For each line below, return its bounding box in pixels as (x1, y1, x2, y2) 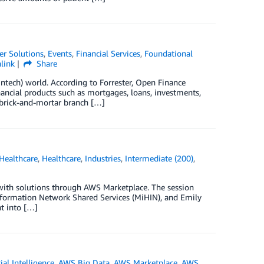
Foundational (144, 48, 193, 58)
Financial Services (76, 48, 141, 58)
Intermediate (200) (125, 153, 194, 163)
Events (48, 48, 72, 58)
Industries (85, 153, 121, 163)
